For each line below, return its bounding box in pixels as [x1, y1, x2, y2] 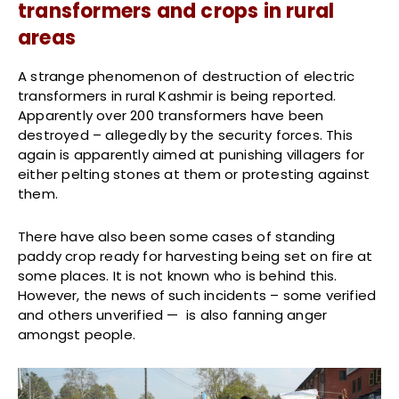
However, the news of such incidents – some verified [18, 286, 377, 305]
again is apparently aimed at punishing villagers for [18, 145, 365, 165]
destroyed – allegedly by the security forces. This [18, 126, 354, 145]
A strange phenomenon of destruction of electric [18, 67, 355, 86]
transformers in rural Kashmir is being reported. [18, 86, 337, 106]
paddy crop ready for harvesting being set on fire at [18, 247, 373, 266]
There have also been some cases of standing [18, 227, 336, 247]
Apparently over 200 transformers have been [18, 106, 324, 126]
